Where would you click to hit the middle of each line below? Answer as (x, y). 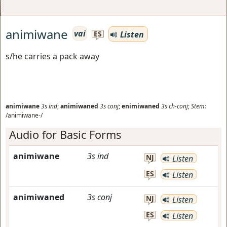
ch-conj (178, 106)
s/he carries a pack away (52, 56)
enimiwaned (141, 106)
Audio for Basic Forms (65, 135)
